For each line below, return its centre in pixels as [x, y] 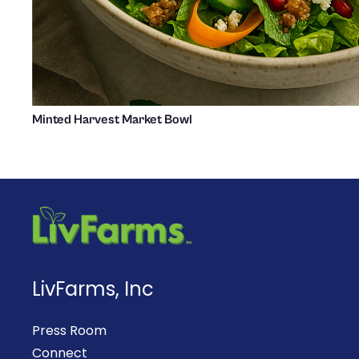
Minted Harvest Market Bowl [112, 120]
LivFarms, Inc [93, 289]
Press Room [69, 331]
